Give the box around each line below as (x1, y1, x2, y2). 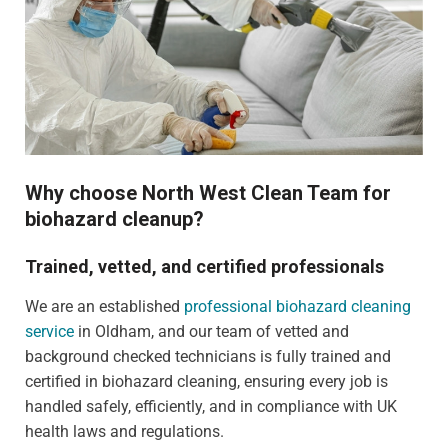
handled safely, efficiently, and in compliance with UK (25, 396, 397, 416)
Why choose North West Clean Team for (25, 180, 391, 205)
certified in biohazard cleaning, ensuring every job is (25, 371, 388, 391)
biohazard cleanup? (25, 206, 204, 231)
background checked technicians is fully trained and (25, 346, 391, 366)
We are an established (25, 296, 184, 316)
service (25, 321, 74, 341)
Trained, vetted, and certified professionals (25, 255, 384, 277)
